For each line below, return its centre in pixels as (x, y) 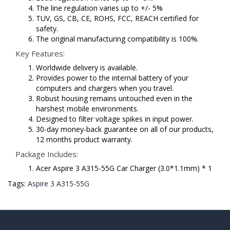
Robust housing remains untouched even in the (114, 99)
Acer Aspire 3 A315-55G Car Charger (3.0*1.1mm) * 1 (124, 168)
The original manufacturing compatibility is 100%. (117, 39)
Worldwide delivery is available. (87, 68)
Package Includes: (47, 154)
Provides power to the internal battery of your (112, 78)
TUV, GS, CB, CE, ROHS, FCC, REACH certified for (117, 18)
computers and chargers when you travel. (105, 88)
